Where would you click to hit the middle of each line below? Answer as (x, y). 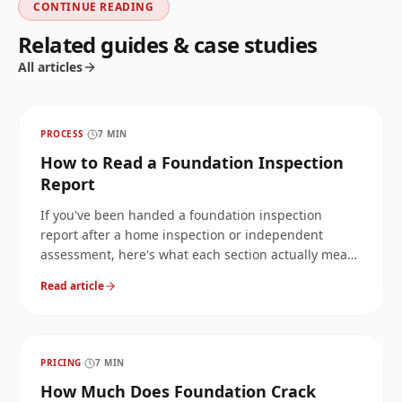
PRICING (61, 363)
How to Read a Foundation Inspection (192, 162)
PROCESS (62, 134)
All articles (50, 67)
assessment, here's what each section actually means (201, 254)
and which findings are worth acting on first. (175, 274)
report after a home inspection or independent (182, 235)
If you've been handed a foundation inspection (181, 215)
